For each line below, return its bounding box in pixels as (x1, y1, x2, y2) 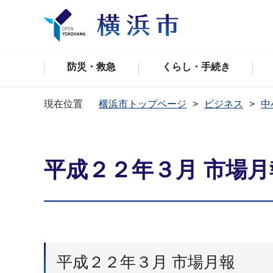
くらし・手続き (161, 62, 230, 72)
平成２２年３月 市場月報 (57, 253, 235, 272)
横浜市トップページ (99, 99, 186, 109)
